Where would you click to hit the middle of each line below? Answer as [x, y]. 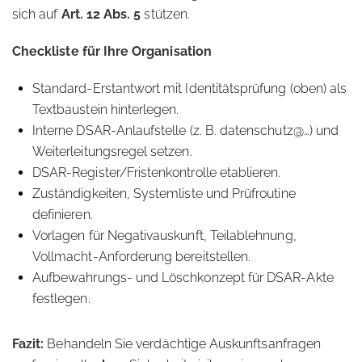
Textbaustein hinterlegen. [106, 109]
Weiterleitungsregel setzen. [112, 152]
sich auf [37, 14]
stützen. [165, 14]
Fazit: [28, 344]
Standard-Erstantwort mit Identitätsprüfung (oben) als [190, 88]
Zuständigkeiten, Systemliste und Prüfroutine [164, 194]
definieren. [63, 215]
